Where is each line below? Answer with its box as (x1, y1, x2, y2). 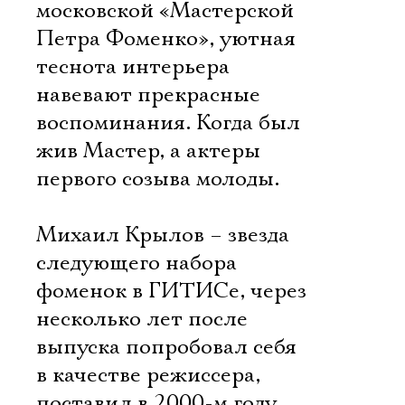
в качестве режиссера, (36, 362, 260, 389)
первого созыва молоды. (36, 165, 279, 193)
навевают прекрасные (36, 81, 260, 108)
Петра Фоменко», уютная (36, 25, 296, 52)
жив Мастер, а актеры (36, 137, 260, 165)
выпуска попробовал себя (36, 334, 297, 361)
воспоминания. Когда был (36, 109, 300, 137)
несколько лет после (36, 306, 248, 333)
